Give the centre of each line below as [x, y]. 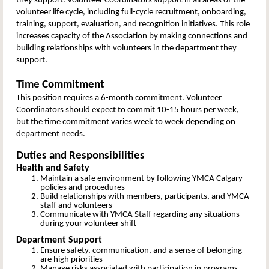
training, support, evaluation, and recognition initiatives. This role [133, 24]
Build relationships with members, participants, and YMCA [145, 196]
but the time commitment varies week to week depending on [126, 122]
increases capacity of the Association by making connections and [132, 36]
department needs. [51, 134]
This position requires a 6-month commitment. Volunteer [119, 98]
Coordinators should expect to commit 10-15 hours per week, [128, 110]
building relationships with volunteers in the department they [126, 48]
